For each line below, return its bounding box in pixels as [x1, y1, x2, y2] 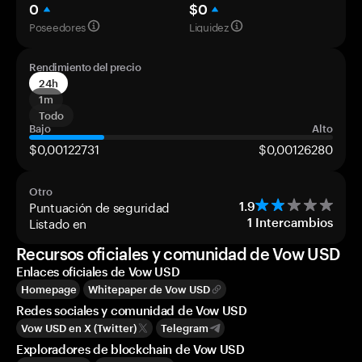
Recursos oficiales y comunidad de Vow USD [16, 244, 340, 263]
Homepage [21, 283, 77, 296]
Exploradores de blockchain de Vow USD [16, 342, 245, 356]
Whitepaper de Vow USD [88, 283, 210, 296]
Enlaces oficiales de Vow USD [16, 264, 180, 279]
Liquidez [189, 18, 229, 34]
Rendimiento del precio [29, 61, 141, 74]
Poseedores [29, 18, 86, 34]
